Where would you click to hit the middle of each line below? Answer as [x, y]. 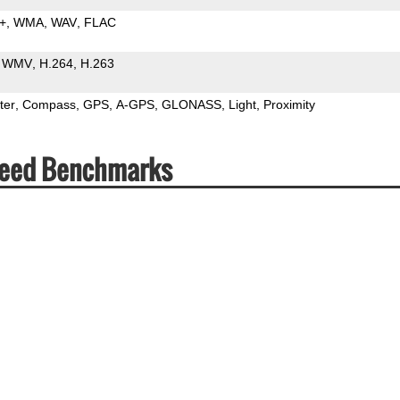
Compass [49, 104]
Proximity [289, 104]
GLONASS [191, 104]
